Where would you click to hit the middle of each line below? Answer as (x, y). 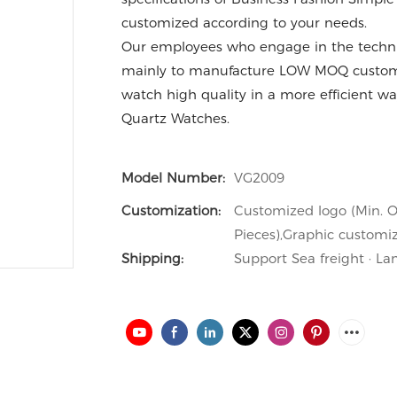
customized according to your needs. (244, 23)
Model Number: (173, 178)
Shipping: (152, 258)
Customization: (171, 210)
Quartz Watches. (180, 118)
